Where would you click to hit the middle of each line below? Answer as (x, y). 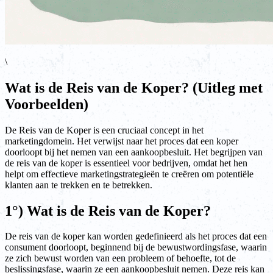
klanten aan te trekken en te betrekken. (79, 185)
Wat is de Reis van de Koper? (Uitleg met (134, 87)
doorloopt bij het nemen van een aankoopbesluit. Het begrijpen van (134, 152)
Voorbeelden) (47, 104)
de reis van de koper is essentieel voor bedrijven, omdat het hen (126, 163)
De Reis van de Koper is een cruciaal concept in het (104, 130)
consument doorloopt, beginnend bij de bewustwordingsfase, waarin (136, 247)
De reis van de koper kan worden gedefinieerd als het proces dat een (136, 236)
